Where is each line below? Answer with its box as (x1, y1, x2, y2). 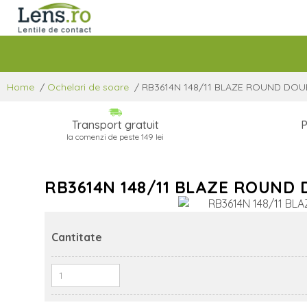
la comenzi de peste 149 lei (66, 131, 164, 142)
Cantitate (51, 230, 102, 244)
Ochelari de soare (47, 81, 129, 93)
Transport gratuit (71, 117, 159, 132)
